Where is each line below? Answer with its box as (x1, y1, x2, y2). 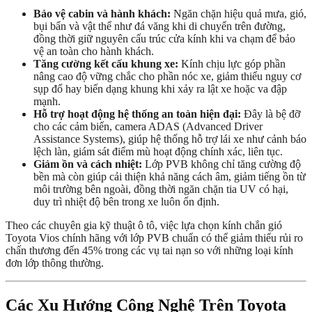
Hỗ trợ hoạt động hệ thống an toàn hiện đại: (33, 108, 241, 120)
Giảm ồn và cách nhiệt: (33, 158, 142, 171)
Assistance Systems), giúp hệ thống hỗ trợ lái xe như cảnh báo (33, 133, 306, 146)
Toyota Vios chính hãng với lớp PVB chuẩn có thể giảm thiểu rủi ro (6, 232, 303, 244)
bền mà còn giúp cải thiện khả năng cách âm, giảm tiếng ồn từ (33, 171, 306, 183)
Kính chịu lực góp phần (178, 58, 286, 70)
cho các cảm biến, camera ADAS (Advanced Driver (33, 120, 263, 133)
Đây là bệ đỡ (241, 108, 300, 120)
